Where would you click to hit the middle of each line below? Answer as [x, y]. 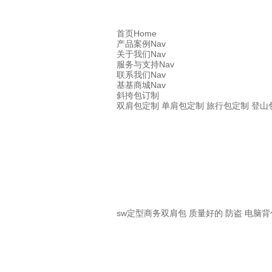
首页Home [137, 34]
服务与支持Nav [145, 65]
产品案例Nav [141, 44]
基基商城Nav [141, 85]
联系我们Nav [141, 75]
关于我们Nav [141, 54]
